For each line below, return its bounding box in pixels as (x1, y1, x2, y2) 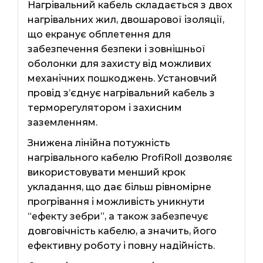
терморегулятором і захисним (27, 102, 182, 113)
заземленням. (27, 116, 97, 128)
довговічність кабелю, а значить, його (27, 225, 217, 237)
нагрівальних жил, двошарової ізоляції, (27, 14, 224, 25)
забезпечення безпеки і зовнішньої (27, 43, 205, 55)
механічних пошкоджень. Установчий (27, 72, 217, 84)
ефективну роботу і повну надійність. (27, 240, 215, 251)
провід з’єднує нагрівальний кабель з (27, 87, 215, 99)
